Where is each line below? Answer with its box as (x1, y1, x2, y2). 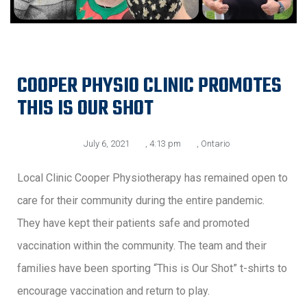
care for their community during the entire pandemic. (17, 193, 265, 207)
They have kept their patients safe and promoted (17, 216, 249, 230)
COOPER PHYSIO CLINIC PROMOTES (17, 69, 282, 103)
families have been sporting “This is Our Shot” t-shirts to (17, 261, 287, 275)
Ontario (200, 138, 230, 149)
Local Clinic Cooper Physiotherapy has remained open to (17, 171, 288, 184)
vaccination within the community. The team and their (17, 238, 267, 252)
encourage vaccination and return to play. (17, 284, 210, 297)
